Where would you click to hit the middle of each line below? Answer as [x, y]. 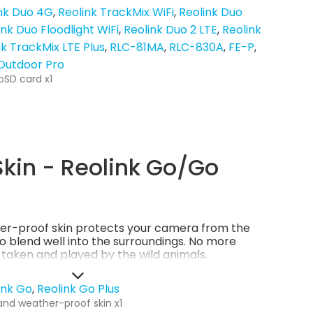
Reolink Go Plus [78, 289]
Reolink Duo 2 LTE [170, 30]
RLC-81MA [137, 48]
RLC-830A [196, 48]
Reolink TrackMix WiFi [116, 13]
